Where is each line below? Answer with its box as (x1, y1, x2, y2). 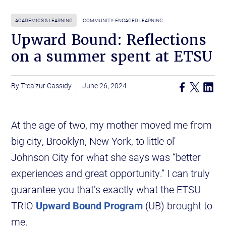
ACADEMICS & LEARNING (15, 17, 73, 24)
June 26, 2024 (82, 81, 127, 91)
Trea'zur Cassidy (21, 81, 72, 91)
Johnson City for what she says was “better (11, 150, 201, 164)
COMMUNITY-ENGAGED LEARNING (83, 17, 163, 24)
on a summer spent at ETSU (11, 47, 213, 66)
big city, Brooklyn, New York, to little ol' (11, 134, 176, 148)
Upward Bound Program (36, 199, 143, 212)
